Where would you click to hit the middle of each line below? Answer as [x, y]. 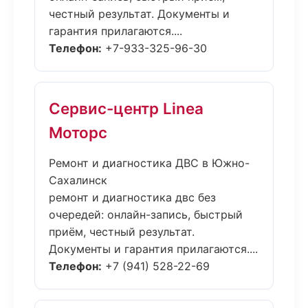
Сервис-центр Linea [126, 108]
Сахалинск [78, 180]
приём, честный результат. [122, 232]
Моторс [78, 132]
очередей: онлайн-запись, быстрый [146, 214]
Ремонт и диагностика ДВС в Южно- [149, 163]
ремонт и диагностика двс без [132, 197]
